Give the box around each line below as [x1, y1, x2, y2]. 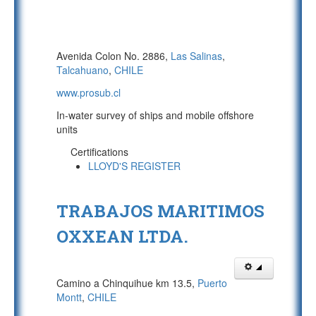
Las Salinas [171, 49, 222, 63]
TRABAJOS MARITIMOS [56, 200, 265, 222]
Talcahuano [56, 63, 109, 77]
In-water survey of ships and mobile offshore [56, 108, 254, 122]
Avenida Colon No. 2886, [56, 49, 171, 63]
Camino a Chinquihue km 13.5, [56, 276, 197, 290]
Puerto [197, 276, 227, 290]
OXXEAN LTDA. [56, 225, 188, 248]
